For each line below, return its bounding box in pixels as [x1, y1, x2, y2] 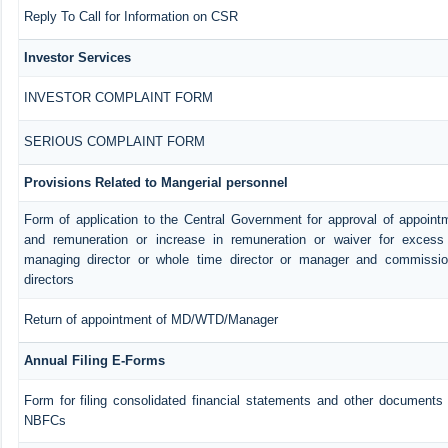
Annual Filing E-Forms [23, 352, 165, 368]
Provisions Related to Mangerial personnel [23, 174, 288, 190]
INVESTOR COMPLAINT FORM [23, 89, 213, 105]
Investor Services [23, 49, 131, 65]
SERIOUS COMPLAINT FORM [23, 133, 205, 149]
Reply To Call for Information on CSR [23, 8, 238, 24]
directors [23, 271, 74, 287]
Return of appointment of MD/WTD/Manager [23, 311, 278, 327]
